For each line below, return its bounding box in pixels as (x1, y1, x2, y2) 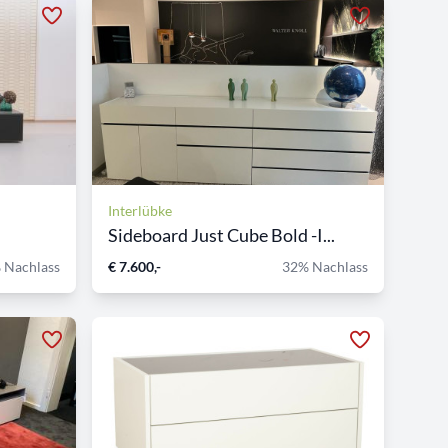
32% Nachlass (282, 257, 368, 275)
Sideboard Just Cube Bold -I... (108, 223, 335, 246)
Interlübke (108, 201, 172, 219)
